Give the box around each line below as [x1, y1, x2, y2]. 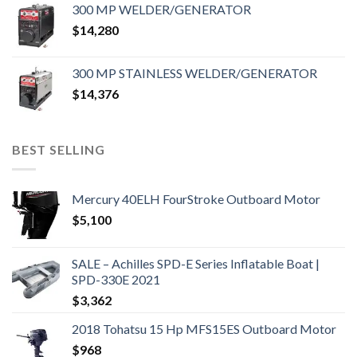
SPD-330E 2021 [72, 271, 160, 287]
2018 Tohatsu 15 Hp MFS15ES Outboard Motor [72, 320, 336, 336]
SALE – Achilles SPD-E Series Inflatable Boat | [72, 255, 320, 271]
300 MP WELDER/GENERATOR [72, 2, 251, 18]
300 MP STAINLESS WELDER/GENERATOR [72, 65, 317, 81]
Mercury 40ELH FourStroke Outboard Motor [72, 190, 320, 206]
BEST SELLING [12, 142, 105, 158]
